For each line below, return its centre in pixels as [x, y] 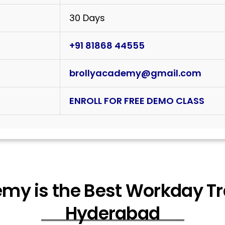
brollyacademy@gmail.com [135, 73]
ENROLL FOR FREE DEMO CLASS [137, 101]
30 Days [87, 18]
